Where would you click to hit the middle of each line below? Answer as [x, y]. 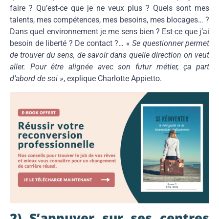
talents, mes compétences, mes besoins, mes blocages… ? [109, 20]
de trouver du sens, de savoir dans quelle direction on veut [109, 55]
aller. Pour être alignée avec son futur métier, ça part [109, 67]
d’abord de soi [34, 79]
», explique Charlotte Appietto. [110, 79]
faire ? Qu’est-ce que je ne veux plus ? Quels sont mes [109, 8]
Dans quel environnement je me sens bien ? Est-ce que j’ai [109, 32]
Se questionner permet [169, 44]
